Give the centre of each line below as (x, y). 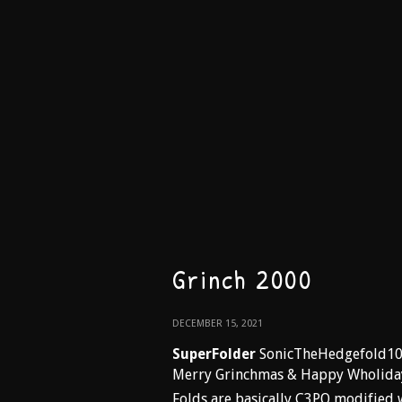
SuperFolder (214, 354)
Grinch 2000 (242, 279)
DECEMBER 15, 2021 (218, 323)
